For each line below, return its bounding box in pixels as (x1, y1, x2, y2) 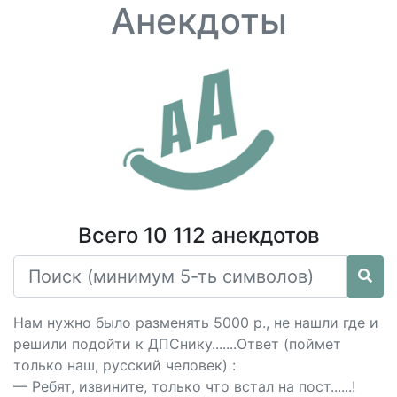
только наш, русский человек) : (13, 356, 236, 374)
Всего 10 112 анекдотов (77, 222, 320, 248)
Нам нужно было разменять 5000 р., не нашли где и (13, 314, 378, 331)
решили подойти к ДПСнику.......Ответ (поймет (13, 335, 341, 353)
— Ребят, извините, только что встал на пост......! (13, 378, 355, 395)
